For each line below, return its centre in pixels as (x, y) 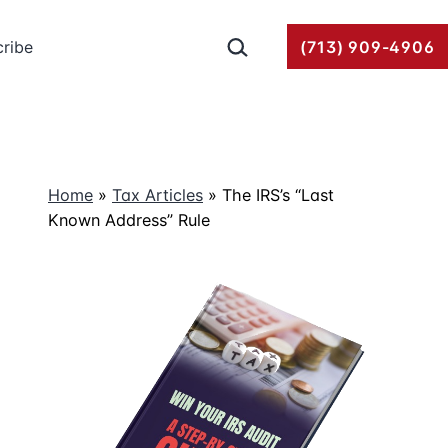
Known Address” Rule (129, 220)
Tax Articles (157, 195)
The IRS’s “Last (278, 195)
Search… (251, 37)
